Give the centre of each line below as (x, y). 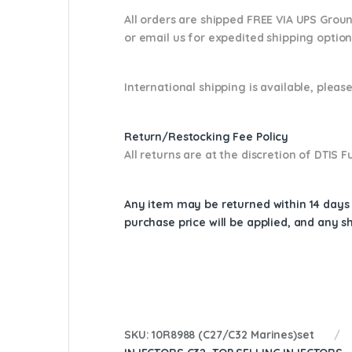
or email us (155, 38)
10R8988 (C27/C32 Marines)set (233, 334)
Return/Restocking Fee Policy (207, 136)
